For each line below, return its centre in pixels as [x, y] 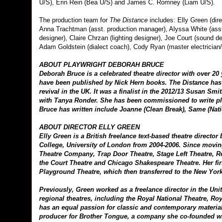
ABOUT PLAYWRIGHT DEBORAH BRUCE [102, 65]
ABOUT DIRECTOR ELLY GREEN [89, 127]
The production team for [74, 20]
